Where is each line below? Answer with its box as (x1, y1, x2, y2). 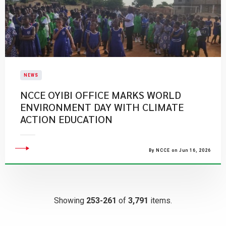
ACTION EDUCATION (20, 112, 112, 126)
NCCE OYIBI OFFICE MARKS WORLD (20, 88, 181, 101)
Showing (54, 196, 86, 205)
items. (148, 196, 172, 205)
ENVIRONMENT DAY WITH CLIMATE (20, 100, 184, 114)
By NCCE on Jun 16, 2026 (149, 148, 211, 153)
